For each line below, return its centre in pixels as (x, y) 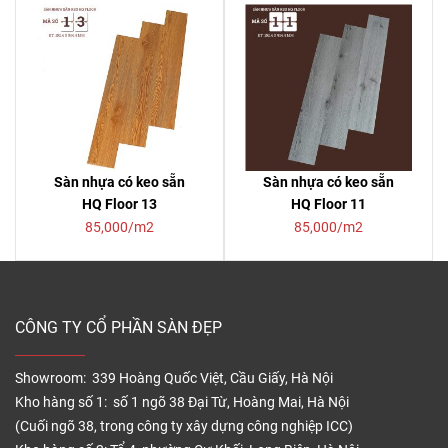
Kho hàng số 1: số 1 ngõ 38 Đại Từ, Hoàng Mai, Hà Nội (182, 402)
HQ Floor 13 (119, 204)
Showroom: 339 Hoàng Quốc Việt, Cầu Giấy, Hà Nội (174, 378)
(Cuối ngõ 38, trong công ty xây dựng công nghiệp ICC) (184, 426)
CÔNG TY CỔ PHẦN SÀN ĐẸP (118, 327)
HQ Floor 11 (328, 204)
